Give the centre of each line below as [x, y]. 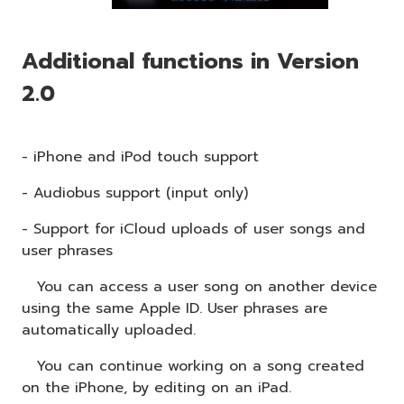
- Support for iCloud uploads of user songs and [193, 229]
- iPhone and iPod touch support [140, 156]
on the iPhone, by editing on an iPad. [156, 387]
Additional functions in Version [190, 61]
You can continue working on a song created [193, 366]
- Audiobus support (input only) [135, 193]
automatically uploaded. [109, 330]
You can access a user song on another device [199, 286]
